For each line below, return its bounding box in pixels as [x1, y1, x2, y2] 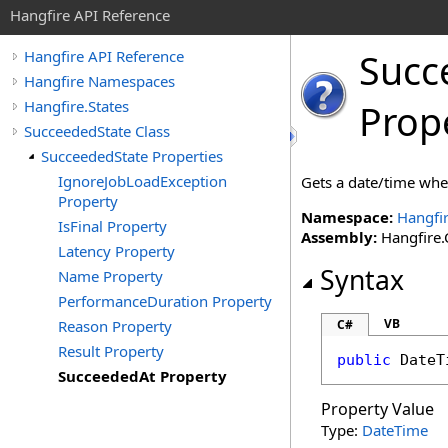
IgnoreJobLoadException [58, 171, 227, 191]
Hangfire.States [24, 96, 129, 116]
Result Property [58, 341, 164, 361]
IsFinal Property [58, 216, 167, 236]
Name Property [58, 266, 163, 286]
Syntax [320, 262, 404, 298]
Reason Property [58, 316, 172, 336]
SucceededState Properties [41, 146, 223, 166]
